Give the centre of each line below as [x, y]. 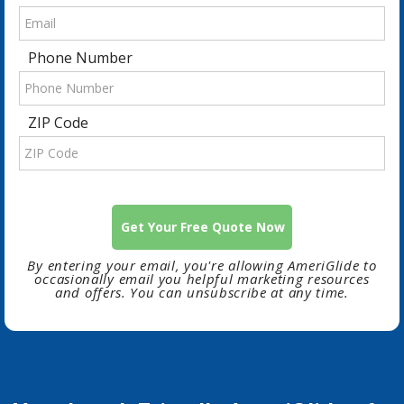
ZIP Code [58, 122]
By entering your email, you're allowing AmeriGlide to [202, 265]
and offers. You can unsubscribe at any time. [202, 292]
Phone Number [80, 57]
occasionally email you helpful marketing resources [202, 278]
